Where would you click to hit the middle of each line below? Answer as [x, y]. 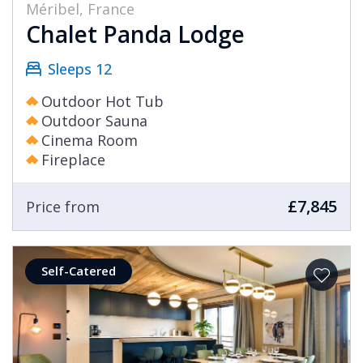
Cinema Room [90, 141]
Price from [63, 206]
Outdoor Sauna [94, 121]
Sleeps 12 [80, 69]
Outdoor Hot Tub [102, 102]
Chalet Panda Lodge [135, 34]
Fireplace [73, 160]
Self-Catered [79, 271]
